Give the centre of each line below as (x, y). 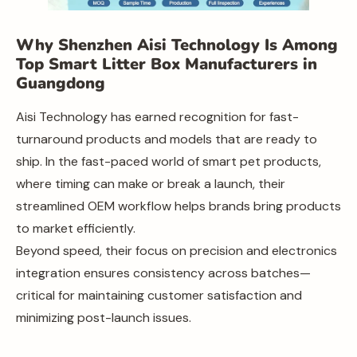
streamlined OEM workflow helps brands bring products (178, 206)
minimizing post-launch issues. (104, 317)
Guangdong (61, 83)
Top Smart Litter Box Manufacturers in (167, 64)
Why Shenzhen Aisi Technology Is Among (177, 45)
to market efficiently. (76, 228)
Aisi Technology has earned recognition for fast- (157, 116)
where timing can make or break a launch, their (151, 183)
